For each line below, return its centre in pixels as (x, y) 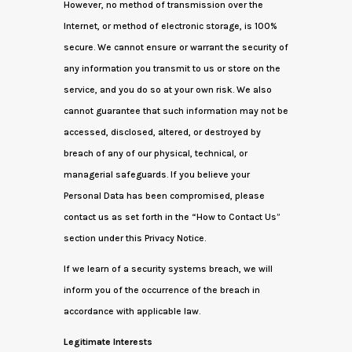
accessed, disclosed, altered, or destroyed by (162, 132)
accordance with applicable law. (132, 311)
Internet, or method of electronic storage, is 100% (170, 26)
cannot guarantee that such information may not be (176, 111)
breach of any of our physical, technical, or (155, 153)
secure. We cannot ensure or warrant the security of (176, 47)
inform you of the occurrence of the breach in (161, 290)
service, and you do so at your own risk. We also (167, 90)
